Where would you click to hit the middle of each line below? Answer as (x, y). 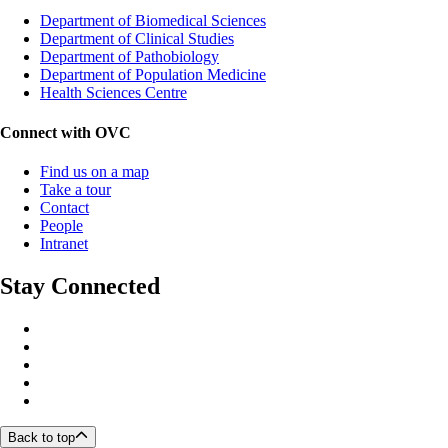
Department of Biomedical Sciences (153, 21)
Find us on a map (94, 171)
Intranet (64, 243)
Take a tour (75, 189)
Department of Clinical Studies (137, 39)
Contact (64, 207)
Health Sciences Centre (113, 93)
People (61, 225)
